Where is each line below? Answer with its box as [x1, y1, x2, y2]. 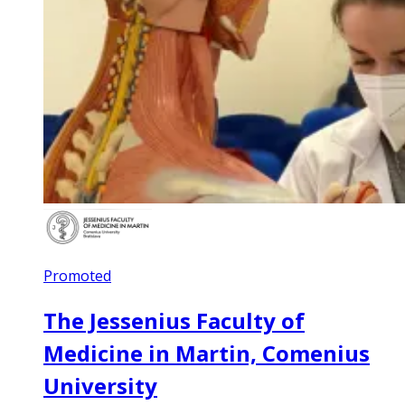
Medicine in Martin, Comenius [43, 337, 370, 368]
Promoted [43, 265, 111, 286]
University [43, 370, 157, 400]
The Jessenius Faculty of [43, 305, 305, 335]
